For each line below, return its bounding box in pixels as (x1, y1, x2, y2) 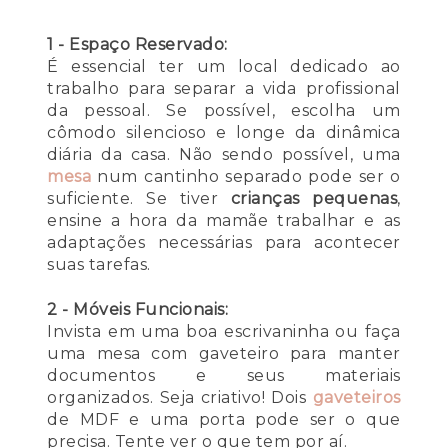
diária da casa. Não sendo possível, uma (47, 145, 401, 165)
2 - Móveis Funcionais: (47, 300, 229, 320)
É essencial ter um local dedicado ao (47, 57, 401, 77)
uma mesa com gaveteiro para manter (47, 344, 401, 364)
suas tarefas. (47, 255, 151, 275)
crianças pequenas (230, 189, 398, 209)
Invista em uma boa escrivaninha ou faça (47, 322, 401, 342)
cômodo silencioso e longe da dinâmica (47, 123, 401, 143)
